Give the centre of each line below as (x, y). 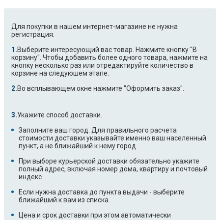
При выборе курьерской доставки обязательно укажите (109, 161)
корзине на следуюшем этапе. (60, 73)
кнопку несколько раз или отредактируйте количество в (102, 66)
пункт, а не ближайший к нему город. (78, 146)
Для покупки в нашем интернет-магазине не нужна (95, 27)
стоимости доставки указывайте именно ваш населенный (112, 138)
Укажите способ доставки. (60, 115)
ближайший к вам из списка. (64, 200)
